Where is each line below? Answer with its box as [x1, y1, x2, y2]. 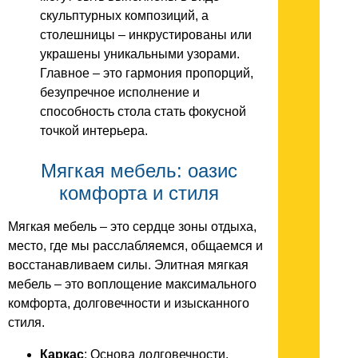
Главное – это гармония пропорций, [40, 66, 253, 80]
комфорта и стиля [59, 181, 219, 204]
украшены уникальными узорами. [40, 46, 240, 61]
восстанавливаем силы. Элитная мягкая [8, 258, 249, 272]
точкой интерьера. [40, 123, 148, 137]
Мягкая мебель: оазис [41, 159, 237, 181]
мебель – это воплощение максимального [8, 277, 257, 292]
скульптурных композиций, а [40, 8, 209, 22]
